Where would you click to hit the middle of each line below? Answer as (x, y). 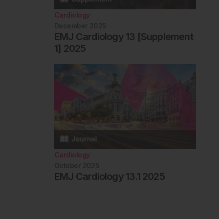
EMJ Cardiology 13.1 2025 (109, 176)
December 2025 (80, 25)
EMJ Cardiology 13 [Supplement (123, 36)
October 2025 (77, 165)
